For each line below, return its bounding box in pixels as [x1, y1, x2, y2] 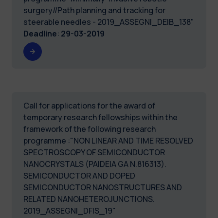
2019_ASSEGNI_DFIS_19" [23, 205, 116, 216]
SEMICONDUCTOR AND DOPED [23, 170, 135, 181]
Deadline [23, 28, 57, 39]
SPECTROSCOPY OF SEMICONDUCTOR [23, 146, 165, 158]
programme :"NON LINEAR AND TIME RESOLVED [23, 135, 193, 146]
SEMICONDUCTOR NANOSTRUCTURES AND [23, 182, 182, 193]
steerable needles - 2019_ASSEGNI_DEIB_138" [23, 16, 194, 27]
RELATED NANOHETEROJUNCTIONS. [23, 193, 155, 204]
